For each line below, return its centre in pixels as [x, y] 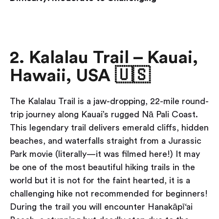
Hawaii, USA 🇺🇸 [80, 76]
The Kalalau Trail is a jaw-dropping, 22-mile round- [109, 101]
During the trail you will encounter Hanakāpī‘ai [101, 207]
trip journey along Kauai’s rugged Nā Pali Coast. [104, 115]
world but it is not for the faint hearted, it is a [100, 181]
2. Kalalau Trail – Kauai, [104, 58]
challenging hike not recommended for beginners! [109, 194]
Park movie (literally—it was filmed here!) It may [105, 154]
